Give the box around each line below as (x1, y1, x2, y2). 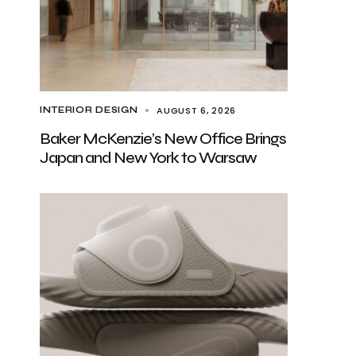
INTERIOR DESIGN (40, 105, 138, 115)
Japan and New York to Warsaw (40, 148, 257, 168)
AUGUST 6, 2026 (157, 104, 236, 117)
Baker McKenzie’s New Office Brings (40, 129, 286, 149)
